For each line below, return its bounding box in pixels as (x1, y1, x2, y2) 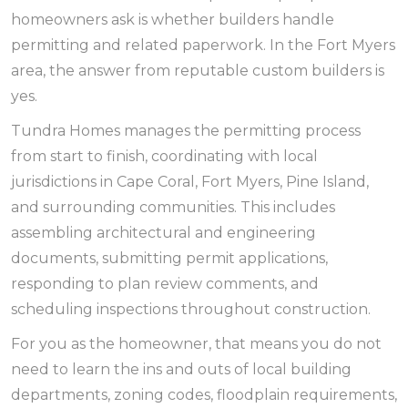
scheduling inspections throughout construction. (11, 301, 371, 318)
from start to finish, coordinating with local (11, 148, 318, 165)
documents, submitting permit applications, (11, 250, 328, 267)
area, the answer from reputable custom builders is (11, 62, 384, 79)
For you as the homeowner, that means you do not (11, 335, 382, 352)
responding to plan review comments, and (11, 275, 319, 292)
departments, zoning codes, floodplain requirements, (11, 386, 397, 403)
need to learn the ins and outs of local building (11, 361, 352, 378)
